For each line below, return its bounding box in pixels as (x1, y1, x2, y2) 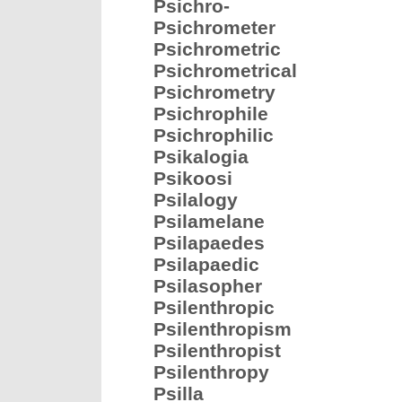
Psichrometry (153, 82, 275, 102)
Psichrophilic (153, 125, 274, 145)
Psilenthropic (153, 297, 275, 318)
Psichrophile (153, 103, 268, 124)
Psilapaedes (153, 232, 265, 253)
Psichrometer (153, 17, 275, 38)
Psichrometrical (153, 60, 297, 81)
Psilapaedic (153, 254, 259, 275)
